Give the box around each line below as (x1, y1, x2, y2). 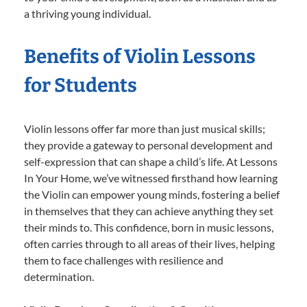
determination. (24, 270, 94, 284)
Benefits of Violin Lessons (24, 45, 256, 69)
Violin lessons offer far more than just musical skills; (24, 122, 265, 136)
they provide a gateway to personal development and (24, 138, 273, 152)
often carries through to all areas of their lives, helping (24, 237, 275, 251)
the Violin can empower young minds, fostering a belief (24, 188, 280, 201)
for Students (24, 74, 137, 97)
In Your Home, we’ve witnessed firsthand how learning (24, 171, 278, 185)
